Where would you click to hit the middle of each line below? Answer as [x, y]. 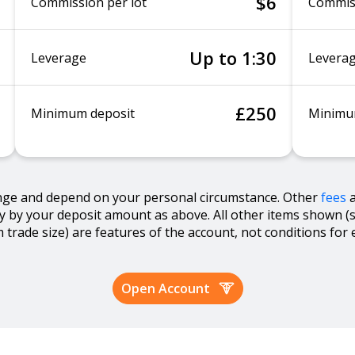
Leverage [59, 57]
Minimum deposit [83, 113]
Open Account [166, 288]
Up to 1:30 [233, 57]
